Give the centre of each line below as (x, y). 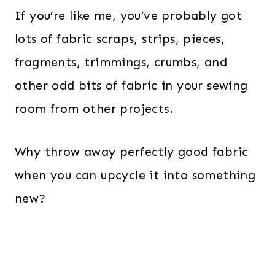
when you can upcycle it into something (135, 175)
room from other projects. (96, 108)
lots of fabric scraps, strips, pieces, (120, 38)
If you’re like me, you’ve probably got (129, 15)
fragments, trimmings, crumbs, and (121, 62)
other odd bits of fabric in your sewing (131, 85)
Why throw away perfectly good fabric (132, 151)
